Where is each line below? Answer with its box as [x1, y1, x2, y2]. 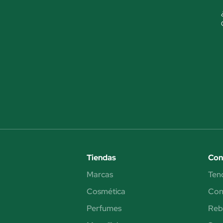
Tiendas [87, 152, 116, 163]
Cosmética [87, 186, 126, 197]
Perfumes [87, 203, 122, 214]
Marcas [87, 169, 113, 180]
